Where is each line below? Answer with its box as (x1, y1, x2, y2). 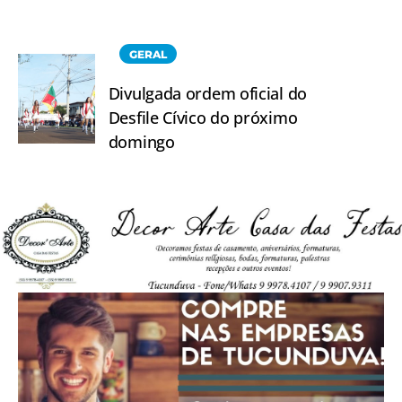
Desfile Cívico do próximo (108, 107, 298, 129)
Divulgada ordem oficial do (108, 83, 307, 105)
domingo (108, 131, 175, 153)
